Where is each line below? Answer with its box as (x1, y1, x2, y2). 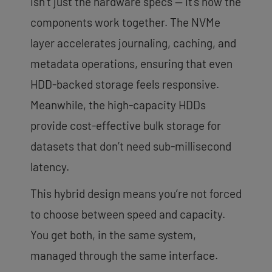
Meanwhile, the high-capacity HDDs (30, 97, 206, 112)
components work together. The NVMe (30, 15, 220, 29)
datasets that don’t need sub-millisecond (30, 138, 231, 153)
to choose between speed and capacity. (30, 206, 225, 221)
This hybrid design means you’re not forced (30, 186, 242, 200)
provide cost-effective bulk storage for (30, 118, 221, 132)
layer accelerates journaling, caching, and (30, 35, 236, 50)
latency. (30, 159, 69, 174)
